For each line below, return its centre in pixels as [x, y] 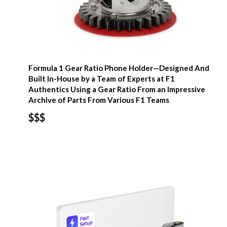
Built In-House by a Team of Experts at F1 [102, 78]
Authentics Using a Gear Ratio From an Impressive [117, 89]
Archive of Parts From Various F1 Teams [99, 100]
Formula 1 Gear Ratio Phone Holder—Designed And [119, 68]
